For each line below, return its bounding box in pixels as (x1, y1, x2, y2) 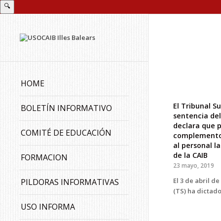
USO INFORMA (21, 201, 75, 212)
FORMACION (21, 152, 68, 163)
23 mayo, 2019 (173, 161, 214, 169)
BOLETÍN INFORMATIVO (21, 103, 112, 113)
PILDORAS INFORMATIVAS (21, 177, 119, 187)
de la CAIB (173, 150, 208, 160)
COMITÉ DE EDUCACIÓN (21, 127, 111, 138)
